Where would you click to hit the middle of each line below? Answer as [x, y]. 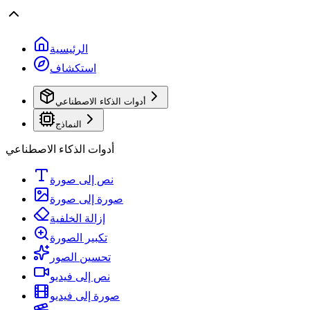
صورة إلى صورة [86, 199]
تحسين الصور [80, 257]
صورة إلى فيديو [85, 296]
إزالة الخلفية [77, 218]
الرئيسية [69, 49]
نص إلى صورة [82, 180]
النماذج [69, 124]
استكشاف [73, 68]
